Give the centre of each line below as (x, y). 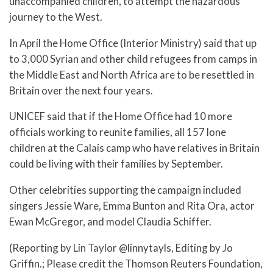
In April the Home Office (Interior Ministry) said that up (133, 43)
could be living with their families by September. (116, 164)
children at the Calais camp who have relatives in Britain (134, 148)
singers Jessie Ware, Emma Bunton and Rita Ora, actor (132, 206)
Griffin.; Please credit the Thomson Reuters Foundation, (136, 264)
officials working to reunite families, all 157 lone (118, 132)
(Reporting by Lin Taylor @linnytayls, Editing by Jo (121, 248)
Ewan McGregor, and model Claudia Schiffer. (110, 222)
